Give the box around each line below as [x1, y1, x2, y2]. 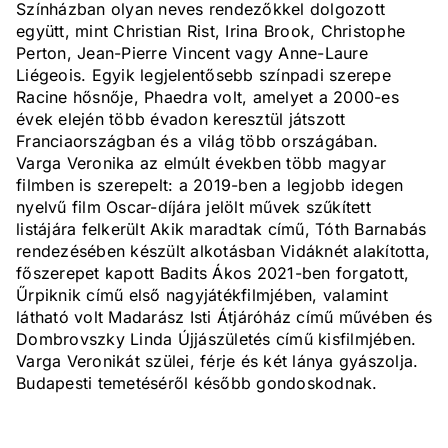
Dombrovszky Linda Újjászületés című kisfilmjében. [16, 329, 417, 350]
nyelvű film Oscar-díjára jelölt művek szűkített [16, 197, 371, 218]
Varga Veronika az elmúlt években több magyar [16, 153, 386, 174]
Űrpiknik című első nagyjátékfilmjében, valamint [16, 285, 388, 306]
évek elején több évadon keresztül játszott [16, 109, 346, 130]
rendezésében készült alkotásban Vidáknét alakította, [16, 241, 430, 262]
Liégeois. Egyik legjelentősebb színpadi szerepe [16, 65, 391, 86]
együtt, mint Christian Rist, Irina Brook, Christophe [16, 21, 405, 42]
